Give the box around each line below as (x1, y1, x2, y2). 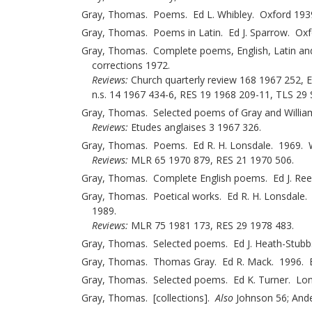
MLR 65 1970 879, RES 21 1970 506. (128, 153, 294, 166)
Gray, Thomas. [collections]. (81, 291, 215, 304)
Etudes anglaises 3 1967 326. (128, 120, 261, 134)
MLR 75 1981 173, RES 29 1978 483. (128, 219, 294, 232)
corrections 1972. (92, 58, 173, 72)
